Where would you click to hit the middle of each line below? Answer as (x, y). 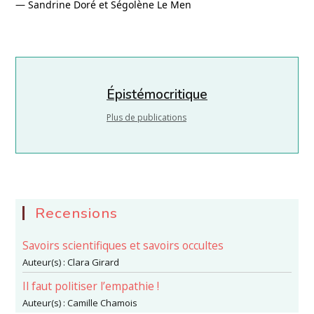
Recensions (77, 213)
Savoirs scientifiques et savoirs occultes (123, 245)
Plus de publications (146, 117)
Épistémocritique (157, 95)
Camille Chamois (103, 303)
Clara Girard (94, 262)
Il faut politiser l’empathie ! (91, 286)
